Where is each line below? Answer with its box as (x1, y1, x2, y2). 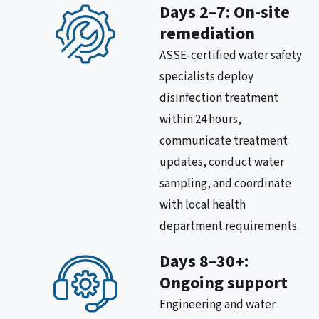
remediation (159, 21, 255, 47)
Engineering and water (159, 296, 276, 314)
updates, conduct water (159, 154, 284, 172)
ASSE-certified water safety (159, 47, 302, 65)
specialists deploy (159, 68, 253, 86)
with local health (159, 197, 246, 214)
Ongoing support (159, 271, 288, 296)
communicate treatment (159, 132, 288, 150)
